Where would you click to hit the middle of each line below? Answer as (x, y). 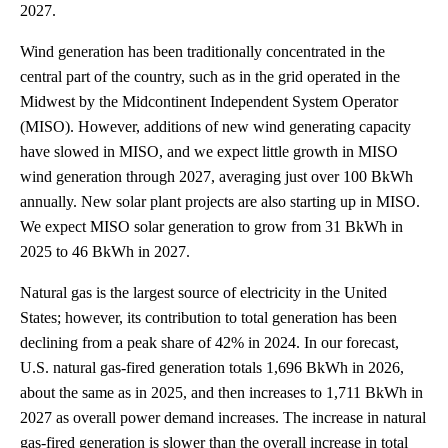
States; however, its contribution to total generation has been (208, 317)
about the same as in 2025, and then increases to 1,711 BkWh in (221, 392)
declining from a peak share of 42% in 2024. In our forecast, (209, 342)
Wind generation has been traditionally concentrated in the (202, 51)
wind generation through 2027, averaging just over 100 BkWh (216, 176)
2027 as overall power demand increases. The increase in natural (223, 417)
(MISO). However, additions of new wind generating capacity (215, 126)
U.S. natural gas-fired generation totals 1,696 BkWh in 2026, (212, 367)
